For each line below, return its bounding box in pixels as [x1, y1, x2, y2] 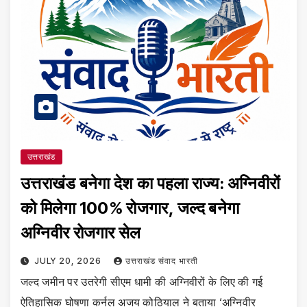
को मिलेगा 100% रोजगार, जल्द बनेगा [21, 197, 240, 218]
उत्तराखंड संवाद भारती [125, 255, 198, 266]
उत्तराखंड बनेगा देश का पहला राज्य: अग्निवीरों [21, 173, 280, 193]
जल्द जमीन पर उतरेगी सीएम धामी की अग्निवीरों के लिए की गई [21, 274, 263, 288]
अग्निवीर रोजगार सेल [21, 222, 141, 243]
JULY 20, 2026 [34, 255, 104, 266]
